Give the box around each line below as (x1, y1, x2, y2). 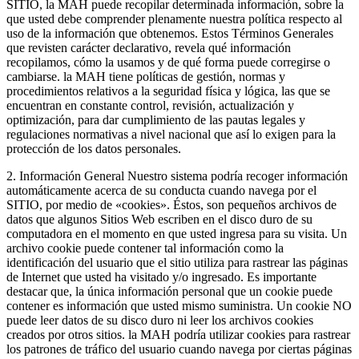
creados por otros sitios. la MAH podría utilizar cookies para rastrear (6, 327, 350, 341)
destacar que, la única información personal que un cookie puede (6, 284, 333, 298)
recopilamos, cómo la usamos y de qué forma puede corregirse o (6, 54, 330, 69)
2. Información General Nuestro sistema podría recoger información (6, 168, 348, 183)
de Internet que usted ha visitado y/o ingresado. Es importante (6, 269, 317, 284)
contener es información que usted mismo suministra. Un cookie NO (6, 298, 352, 313)
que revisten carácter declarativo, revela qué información (6, 40, 291, 54)
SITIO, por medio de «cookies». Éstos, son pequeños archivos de (6, 197, 337, 212)
